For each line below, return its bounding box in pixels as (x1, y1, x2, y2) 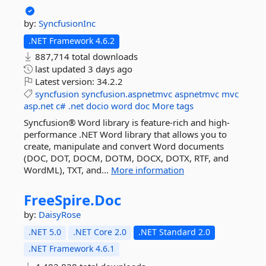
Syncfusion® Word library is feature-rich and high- (24, 116, 230, 128)
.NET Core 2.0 (73, 226, 126, 237)
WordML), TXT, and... (24, 164, 111, 176)
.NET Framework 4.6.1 (28, 243, 115, 254)
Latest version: (33, 75, 97, 87)
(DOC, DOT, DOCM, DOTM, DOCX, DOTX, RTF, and (24, 152, 229, 164)
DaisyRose (39, 208, 81, 220)
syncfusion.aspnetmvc (81, 88, 172, 100)
